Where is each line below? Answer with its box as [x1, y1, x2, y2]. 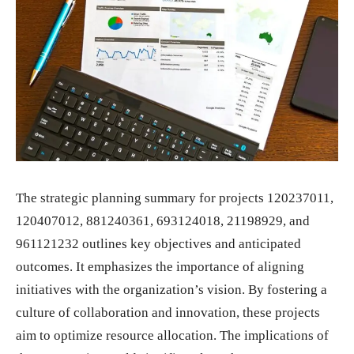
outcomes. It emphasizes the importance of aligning [16, 258, 304, 274]
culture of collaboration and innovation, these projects [16, 304, 320, 320]
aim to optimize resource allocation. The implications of [16, 327, 329, 343]
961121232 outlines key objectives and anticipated [16, 235, 301, 251]
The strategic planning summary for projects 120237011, [16, 190, 333, 205]
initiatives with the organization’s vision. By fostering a [16, 281, 327, 297]
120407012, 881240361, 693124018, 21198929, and [16, 213, 310, 228]
